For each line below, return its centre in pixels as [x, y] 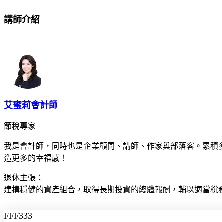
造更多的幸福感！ [36, 158]
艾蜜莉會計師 [31, 105]
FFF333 [18, 215]
